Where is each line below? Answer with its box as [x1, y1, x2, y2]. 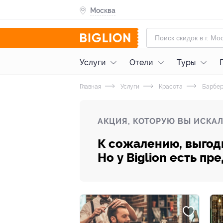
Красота [157, 83, 183, 90]
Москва [90, 6, 115, 14]
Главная [80, 83, 101, 90]
